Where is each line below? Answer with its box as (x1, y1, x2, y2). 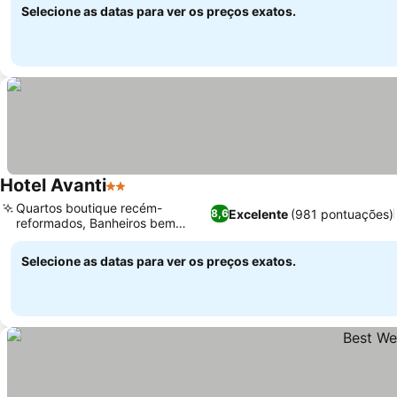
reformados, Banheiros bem (16, 215, 175, 230)
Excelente (229, 206, 289, 222)
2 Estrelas (105, 186, 172, 204)
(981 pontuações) (291, 206, 394, 222)
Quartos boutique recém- (16, 200, 162, 215)
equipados (16, 230, 77, 245)
